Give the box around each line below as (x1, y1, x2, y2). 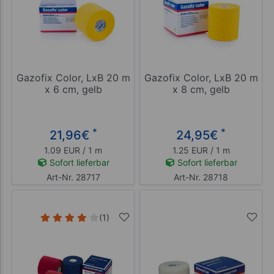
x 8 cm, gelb (172, 83, 230, 95)
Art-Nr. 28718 (174, 172, 228, 183)
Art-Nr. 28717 (46, 172, 100, 183)
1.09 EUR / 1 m (44, 145, 102, 156)
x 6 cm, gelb (44, 83, 102, 95)
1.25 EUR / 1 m (172, 145, 230, 156)
